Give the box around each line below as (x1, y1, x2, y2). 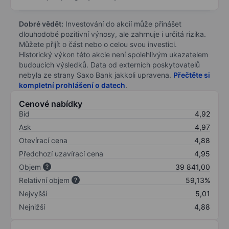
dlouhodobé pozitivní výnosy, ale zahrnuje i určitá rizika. (19, 29, 206, 38)
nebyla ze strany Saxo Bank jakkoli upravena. (19, 70, 173, 79)
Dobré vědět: (19, 19, 63, 28)
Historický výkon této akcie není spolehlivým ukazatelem (19, 50, 208, 59)
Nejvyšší (19, 189, 47, 198)
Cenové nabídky (19, 98, 82, 109)
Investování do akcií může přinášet (63, 19, 181, 28)
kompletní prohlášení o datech (19, 80, 125, 89)
